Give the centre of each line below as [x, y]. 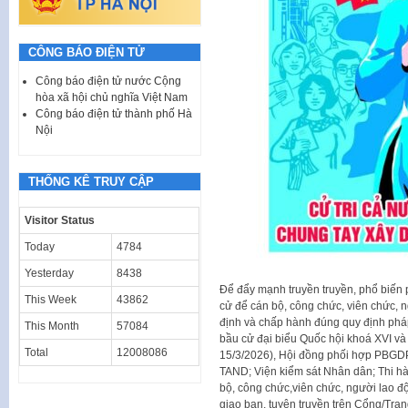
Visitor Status [60, 220]
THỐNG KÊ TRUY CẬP [91, 181]
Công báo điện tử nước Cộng [108, 81]
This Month [52, 326]
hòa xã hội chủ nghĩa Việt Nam [112, 97]
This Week [51, 299]
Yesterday [49, 273]
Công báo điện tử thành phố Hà [114, 113]
